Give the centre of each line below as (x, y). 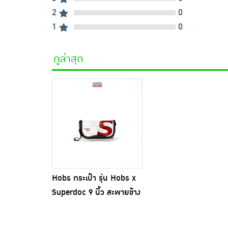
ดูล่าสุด (68, 59)
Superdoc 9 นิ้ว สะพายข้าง (96, 193)
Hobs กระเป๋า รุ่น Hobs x (94, 178)
